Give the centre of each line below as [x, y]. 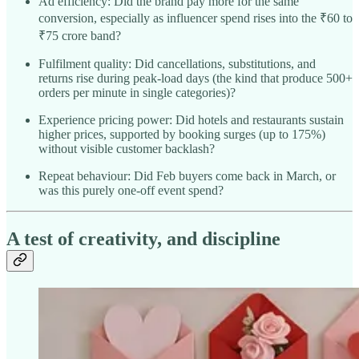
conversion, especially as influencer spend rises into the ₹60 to [196, 18]
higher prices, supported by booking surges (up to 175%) [182, 135]
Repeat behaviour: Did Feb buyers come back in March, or [187, 176]
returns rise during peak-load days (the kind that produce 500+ [196, 79]
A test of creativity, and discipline [143, 239]
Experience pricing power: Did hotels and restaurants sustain [191, 120]
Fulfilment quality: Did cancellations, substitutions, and [177, 64]
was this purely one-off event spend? [131, 191]
